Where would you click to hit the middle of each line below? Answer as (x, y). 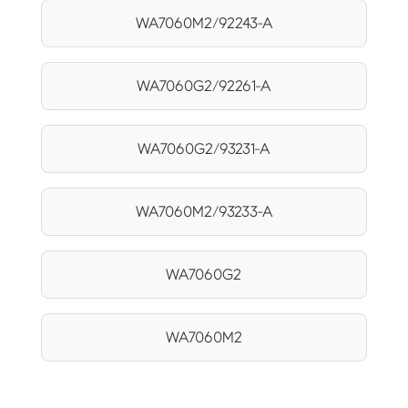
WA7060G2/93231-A (204, 149)
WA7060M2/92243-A (204, 24)
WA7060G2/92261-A (204, 87)
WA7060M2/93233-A (204, 212)
